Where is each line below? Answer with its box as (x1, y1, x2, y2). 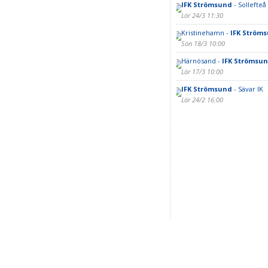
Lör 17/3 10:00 (181, 67, 223, 76)
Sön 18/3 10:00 (181, 39, 225, 48)
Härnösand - (181, 56, 222, 65)
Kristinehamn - (181, 28, 230, 37)
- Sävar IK (232, 84, 263, 93)
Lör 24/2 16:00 (181, 95, 223, 104)
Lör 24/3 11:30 (181, 11, 223, 20)
